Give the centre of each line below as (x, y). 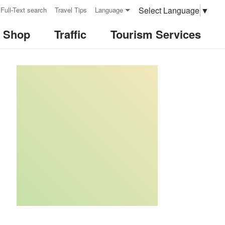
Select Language (169, 10)
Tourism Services (156, 34)
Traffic (70, 34)
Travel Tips (71, 10)
